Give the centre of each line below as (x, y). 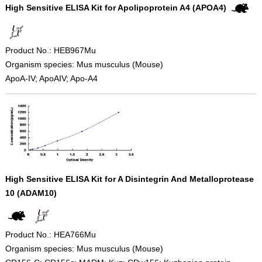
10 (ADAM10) (31, 193)
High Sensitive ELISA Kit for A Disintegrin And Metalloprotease (129, 179)
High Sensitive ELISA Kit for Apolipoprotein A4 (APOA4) (116, 8)
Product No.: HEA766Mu (50, 235)
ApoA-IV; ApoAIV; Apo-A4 (51, 79)
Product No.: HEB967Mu (50, 51)
